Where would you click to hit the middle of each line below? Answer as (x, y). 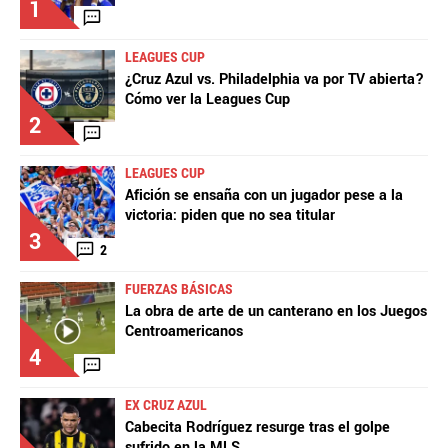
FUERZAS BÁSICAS (179, 289)
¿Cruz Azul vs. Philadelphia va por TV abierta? (274, 80)
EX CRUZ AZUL (166, 405)
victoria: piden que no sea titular (230, 216)
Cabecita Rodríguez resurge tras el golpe (257, 428)
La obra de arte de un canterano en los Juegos (276, 312)
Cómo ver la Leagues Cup (207, 100)
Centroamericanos (184, 332)
